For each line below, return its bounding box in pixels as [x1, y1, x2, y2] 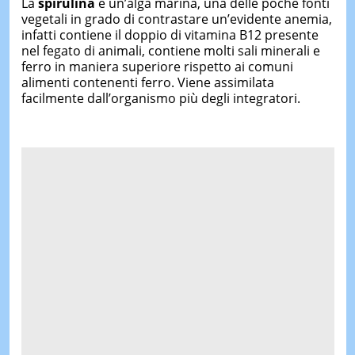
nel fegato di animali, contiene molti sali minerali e [21, 41, 320, 59]
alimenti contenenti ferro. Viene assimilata [21, 73, 274, 91]
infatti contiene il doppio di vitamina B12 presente [21, 25, 319, 44]
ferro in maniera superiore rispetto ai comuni [21, 57, 293, 75]
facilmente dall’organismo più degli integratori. [21, 89, 300, 107]
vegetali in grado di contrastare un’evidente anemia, [21, 10, 332, 28]
